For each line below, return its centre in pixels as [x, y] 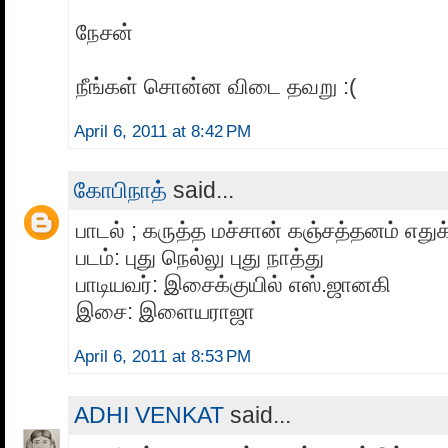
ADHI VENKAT [149, 415]
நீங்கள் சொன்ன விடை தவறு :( [216, 87]
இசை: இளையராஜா [165, 312]
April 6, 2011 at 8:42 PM [162, 132]
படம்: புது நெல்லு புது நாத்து [200, 258]
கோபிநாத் [120, 190]
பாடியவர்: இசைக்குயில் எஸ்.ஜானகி [233, 285]
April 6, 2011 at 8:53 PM [162, 357]
